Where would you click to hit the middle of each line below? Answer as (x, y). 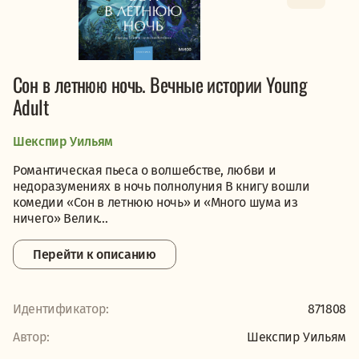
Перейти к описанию (95, 254)
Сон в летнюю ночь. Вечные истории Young (160, 84)
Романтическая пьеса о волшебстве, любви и (145, 170)
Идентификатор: (61, 309)
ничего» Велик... (61, 218)
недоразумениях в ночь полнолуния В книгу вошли (161, 186)
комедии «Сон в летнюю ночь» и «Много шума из (155, 202)
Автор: (31, 337)
